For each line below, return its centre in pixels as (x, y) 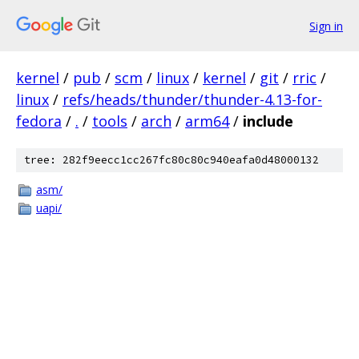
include (268, 121)
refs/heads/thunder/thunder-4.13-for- (192, 99)
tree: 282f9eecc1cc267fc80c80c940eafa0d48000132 (171, 160)
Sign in (326, 26)
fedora (39, 121)
